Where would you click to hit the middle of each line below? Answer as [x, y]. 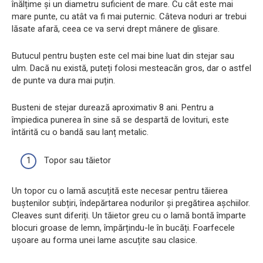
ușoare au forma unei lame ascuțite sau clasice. [104, 240]
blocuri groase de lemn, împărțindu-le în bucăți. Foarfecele [123, 228]
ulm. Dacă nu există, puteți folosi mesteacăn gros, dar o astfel [131, 68]
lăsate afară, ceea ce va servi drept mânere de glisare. [116, 28]
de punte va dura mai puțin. [63, 80]
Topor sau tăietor [77, 161]
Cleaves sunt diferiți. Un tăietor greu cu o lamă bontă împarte [129, 216]
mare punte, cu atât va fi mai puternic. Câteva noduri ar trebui [129, 16]
